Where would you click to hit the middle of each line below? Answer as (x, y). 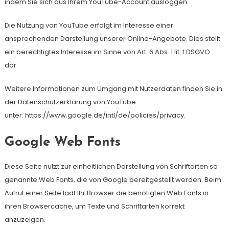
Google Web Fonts (62, 142)
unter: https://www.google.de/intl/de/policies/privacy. (95, 115)
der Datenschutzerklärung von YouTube (70, 102)
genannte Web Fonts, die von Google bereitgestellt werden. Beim (113, 180)
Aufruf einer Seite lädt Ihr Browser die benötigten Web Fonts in (106, 193)
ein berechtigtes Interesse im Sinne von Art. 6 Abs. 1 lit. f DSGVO (107, 52)
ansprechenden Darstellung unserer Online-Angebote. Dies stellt (112, 39)
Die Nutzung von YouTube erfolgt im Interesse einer (89, 25)
